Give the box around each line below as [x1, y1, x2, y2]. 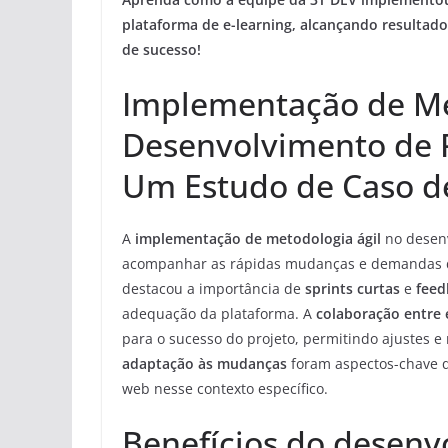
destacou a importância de [122, 279, 305, 299]
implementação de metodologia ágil [135, 229, 381, 249]
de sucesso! [122, 40, 201, 60]
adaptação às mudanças [122, 354, 287, 374]
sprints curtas [305, 279, 400, 299]
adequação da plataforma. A [122, 304, 316, 324]
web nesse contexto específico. [122, 379, 328, 399]
